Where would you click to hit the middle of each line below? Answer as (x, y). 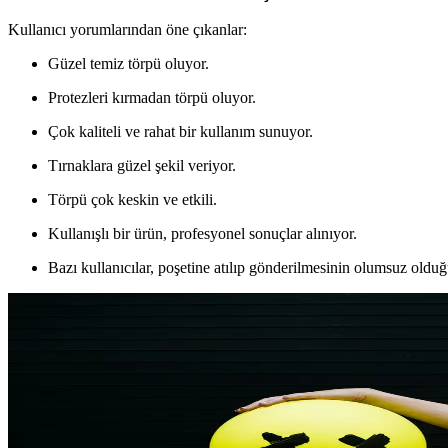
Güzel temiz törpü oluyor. (128, 64)
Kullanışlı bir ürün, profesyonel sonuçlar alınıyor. (202, 234)
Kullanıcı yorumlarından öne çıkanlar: (127, 30)
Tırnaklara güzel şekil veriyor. (142, 166)
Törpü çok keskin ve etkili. (132, 200)
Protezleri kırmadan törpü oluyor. (152, 98)
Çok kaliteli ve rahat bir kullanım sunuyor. (180, 132)
